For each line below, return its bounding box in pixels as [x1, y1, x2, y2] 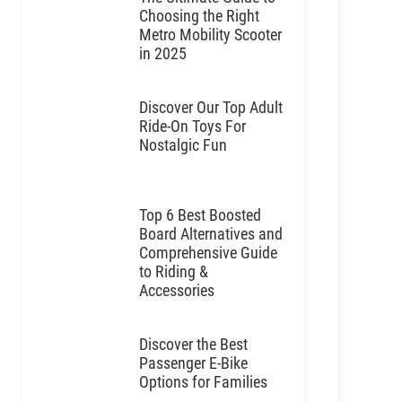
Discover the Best [138, 335, 248, 354]
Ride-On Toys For [138, 117, 246, 135]
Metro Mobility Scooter [138, 25, 282, 44]
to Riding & [138, 262, 208, 281]
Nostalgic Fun [138, 135, 227, 154]
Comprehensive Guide [138, 243, 277, 262]
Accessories [138, 281, 214, 300]
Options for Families [138, 372, 267, 391]
